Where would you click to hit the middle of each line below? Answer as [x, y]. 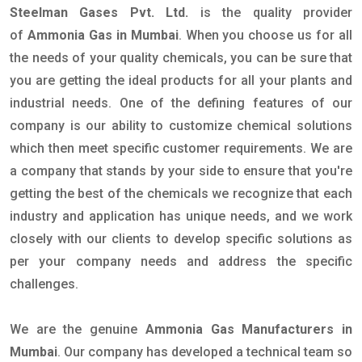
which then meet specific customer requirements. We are [181, 149]
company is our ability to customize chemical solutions [181, 126]
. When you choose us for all [265, 36]
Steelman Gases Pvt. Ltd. [99, 13]
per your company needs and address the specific [181, 262]
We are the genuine [78, 330]
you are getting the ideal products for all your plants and [181, 81]
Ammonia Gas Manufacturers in [249, 330]
